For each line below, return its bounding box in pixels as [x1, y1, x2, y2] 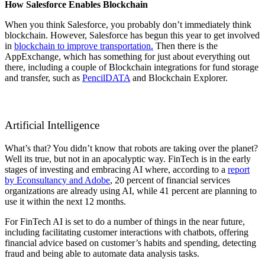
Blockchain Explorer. [148, 73, 228, 83]
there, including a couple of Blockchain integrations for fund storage [5, 62, 258, 73]
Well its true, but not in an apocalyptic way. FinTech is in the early [5, 153, 251, 164]
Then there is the [153, 41, 218, 51]
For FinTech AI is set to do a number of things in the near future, [5, 216, 245, 227]
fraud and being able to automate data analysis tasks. [5, 248, 199, 258]
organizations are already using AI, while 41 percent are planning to [5, 185, 257, 196]
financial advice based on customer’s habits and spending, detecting [5, 237, 256, 248]
